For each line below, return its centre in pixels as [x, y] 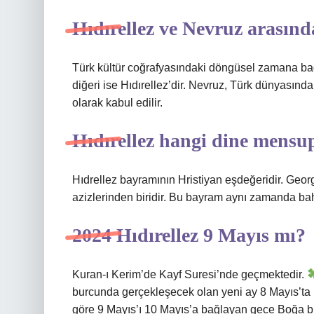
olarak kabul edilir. [117, 103]
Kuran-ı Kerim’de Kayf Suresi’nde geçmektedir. [190, 274]
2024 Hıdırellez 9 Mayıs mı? [189, 235]
